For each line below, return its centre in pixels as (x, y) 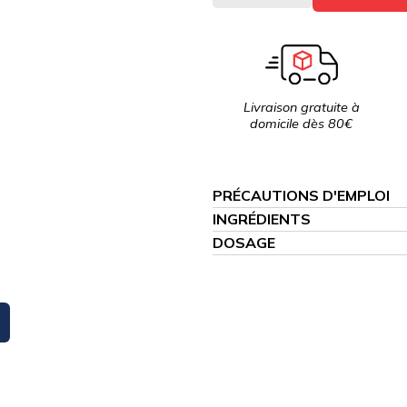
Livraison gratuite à (301, 108)
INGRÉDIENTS (262, 218)
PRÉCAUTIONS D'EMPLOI (301, 195)
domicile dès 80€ (302, 124)
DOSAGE (244, 242)
